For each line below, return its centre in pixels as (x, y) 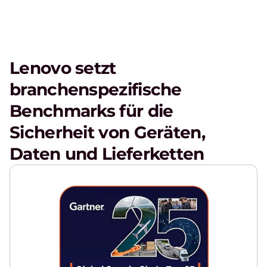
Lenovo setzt (63, 68)
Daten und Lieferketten (107, 154)
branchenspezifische (96, 90)
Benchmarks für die (91, 111)
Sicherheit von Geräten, (107, 133)
